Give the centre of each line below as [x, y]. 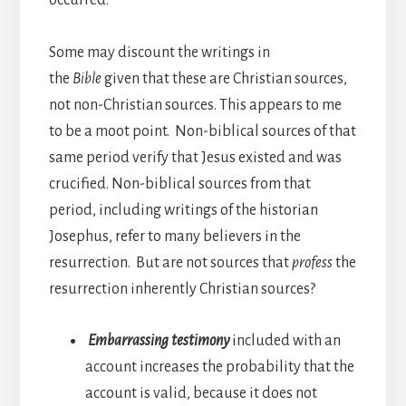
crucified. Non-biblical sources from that [179, 184]
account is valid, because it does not [201, 393]
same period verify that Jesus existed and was [195, 157]
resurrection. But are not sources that [170, 262]
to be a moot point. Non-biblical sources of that [202, 131]
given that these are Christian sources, [224, 78]
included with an [286, 340]
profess [312, 262]
